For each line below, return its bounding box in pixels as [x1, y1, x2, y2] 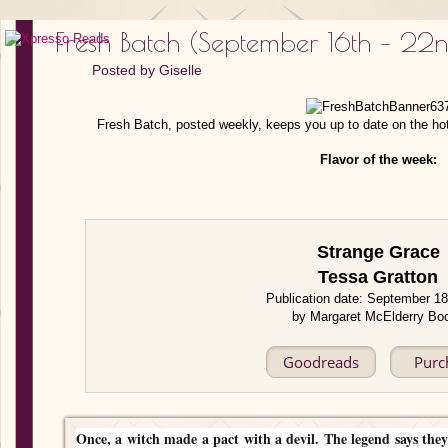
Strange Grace [316, 242, 440, 262]
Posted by [92, 62, 159, 78]
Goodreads [283, 352, 360, 372]
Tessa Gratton [318, 267, 439, 287]
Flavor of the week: [319, 152, 437, 167]
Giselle [159, 62, 202, 78]
